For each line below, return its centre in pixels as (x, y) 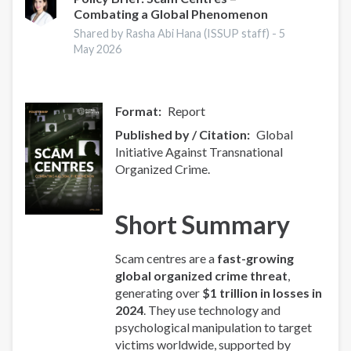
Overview (116, 49)
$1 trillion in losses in (262, 292)
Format (137, 110)
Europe (109, 31)
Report (187, 110)
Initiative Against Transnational (199, 151)
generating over (159, 292)
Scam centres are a (166, 258)
